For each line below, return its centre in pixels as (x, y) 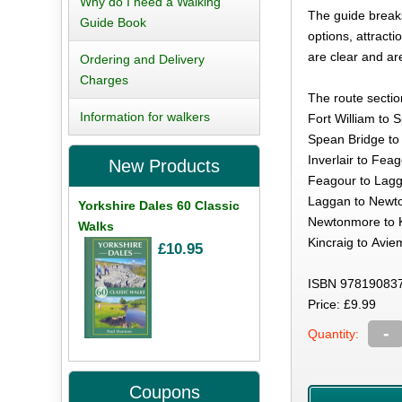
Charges (105, 79)
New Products (165, 166)
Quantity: (334, 334)
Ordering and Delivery (143, 59)
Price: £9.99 (342, 305)
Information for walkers (145, 116)
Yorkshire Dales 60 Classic (159, 205)
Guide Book (114, 22)
